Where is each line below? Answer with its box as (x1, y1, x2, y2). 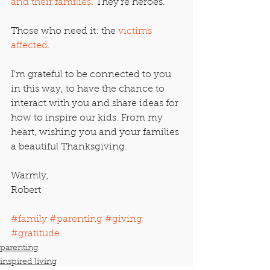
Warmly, (11, 171, 49, 181)
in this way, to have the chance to (11, 84, 167, 94)
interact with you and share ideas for (11, 98, 181, 108)
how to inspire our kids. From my (11, 113, 165, 123)
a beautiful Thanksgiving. (11, 142, 127, 152)
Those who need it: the (11, 26, 118, 36)
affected (11, 40, 48, 51)
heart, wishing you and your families (11, 127, 181, 137)
